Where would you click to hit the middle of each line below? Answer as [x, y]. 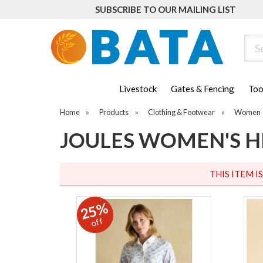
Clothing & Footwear [182, 112]
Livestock [138, 89]
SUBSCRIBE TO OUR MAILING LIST [166, 9]
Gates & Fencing [203, 89]
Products [114, 112]
